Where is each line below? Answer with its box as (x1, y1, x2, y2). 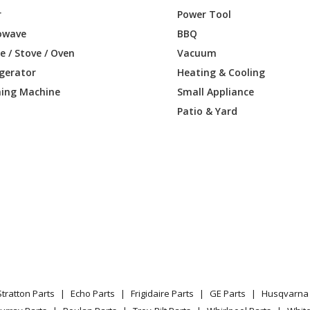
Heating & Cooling (177, 65, 266, 79)
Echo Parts (71, 287, 115, 300)
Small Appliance (177, 84, 255, 98)
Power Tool (177, 7, 232, 21)
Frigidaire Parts (131, 287, 194, 300)
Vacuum (177, 46, 217, 60)
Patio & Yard (177, 104, 238, 118)
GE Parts (210, 287, 246, 300)
